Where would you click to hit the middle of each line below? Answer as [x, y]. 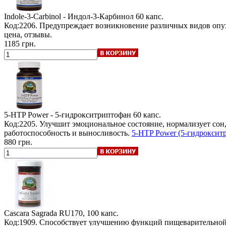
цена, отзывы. [28, 34]
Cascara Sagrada [31, 213]
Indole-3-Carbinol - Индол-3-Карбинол [69, 16]
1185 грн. [20, 43]
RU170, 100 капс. [89, 213]
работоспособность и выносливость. [68, 133]
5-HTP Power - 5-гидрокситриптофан [68, 115]
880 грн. [18, 142]
